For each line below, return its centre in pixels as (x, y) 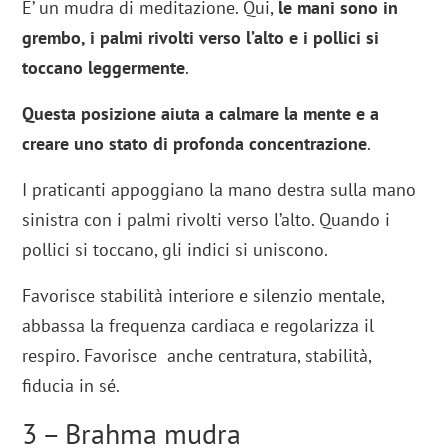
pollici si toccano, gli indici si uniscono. (175, 249)
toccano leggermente (104, 67)
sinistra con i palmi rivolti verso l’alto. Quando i (206, 219)
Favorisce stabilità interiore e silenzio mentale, (203, 295)
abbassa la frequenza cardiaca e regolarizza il (198, 325)
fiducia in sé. (71, 385)
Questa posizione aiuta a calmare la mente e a (201, 113)
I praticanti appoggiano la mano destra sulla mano (219, 189)
